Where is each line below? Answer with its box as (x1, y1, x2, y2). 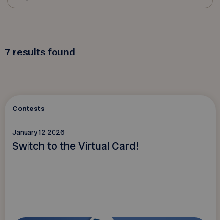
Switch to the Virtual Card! (12, 138, 138, 153)
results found (12, 45, 75, 59)
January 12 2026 (12, 128, 65, 137)
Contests (12, 104, 45, 114)
